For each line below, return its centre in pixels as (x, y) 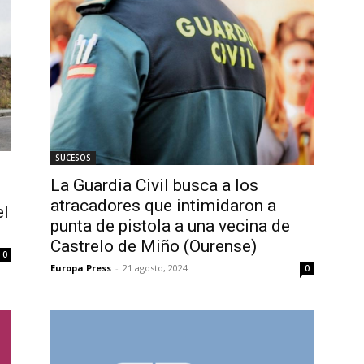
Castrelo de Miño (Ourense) (154, 246)
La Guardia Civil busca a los (154, 185)
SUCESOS (73, 157)
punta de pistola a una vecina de (170, 225)
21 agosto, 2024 (155, 267)
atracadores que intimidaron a (163, 205)
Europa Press (81, 267)
